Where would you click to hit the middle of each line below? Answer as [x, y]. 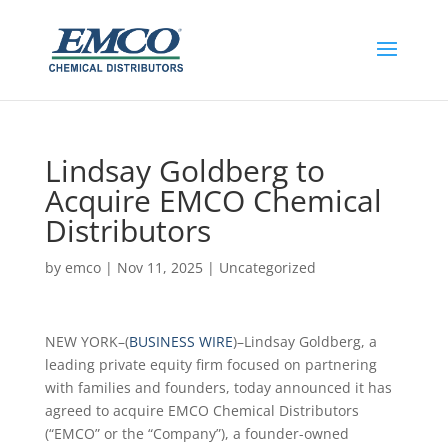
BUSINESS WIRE [180, 341]
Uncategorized [267, 267]
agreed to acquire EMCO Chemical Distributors [201, 410]
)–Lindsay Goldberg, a [304, 341]
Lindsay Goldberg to [184, 170]
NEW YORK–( [86, 341]
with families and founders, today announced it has [218, 387]
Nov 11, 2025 [159, 267]
